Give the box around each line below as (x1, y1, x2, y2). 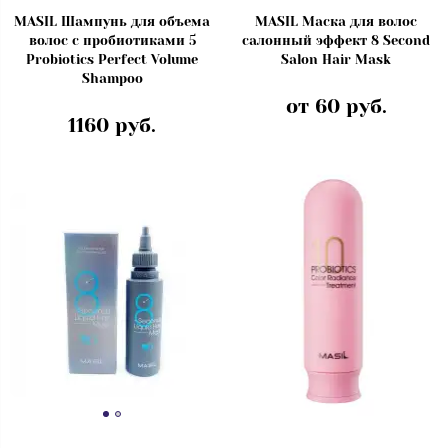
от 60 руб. (285, 95, 387, 119)
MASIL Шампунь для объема (14, 14, 210, 30)
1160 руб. (68, 114, 156, 138)
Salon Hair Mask (281, 52, 391, 68)
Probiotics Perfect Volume (26, 52, 198, 68)
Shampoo (81, 71, 143, 87)
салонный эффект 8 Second (242, 33, 430, 49)
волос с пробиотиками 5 (28, 33, 196, 49)
